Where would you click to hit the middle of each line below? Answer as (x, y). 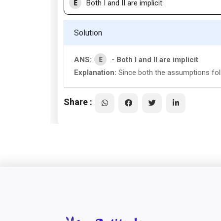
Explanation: (95, 73)
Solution (88, 33)
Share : (78, 102)
